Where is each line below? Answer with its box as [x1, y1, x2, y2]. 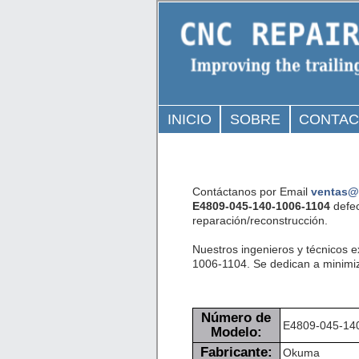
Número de [201, 309, 272, 325]
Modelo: [210, 324, 262, 340]
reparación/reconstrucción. [192, 213, 328, 227]
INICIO [167, 111, 212, 127]
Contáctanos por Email [192, 184, 311, 198]
